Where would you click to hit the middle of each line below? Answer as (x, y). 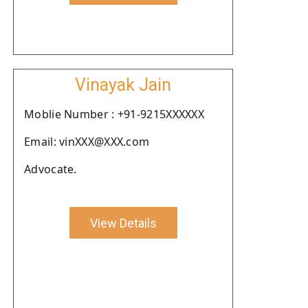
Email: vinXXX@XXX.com (87, 142)
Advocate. (51, 169)
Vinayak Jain (123, 85)
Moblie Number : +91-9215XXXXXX (114, 114)
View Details (123, 223)
